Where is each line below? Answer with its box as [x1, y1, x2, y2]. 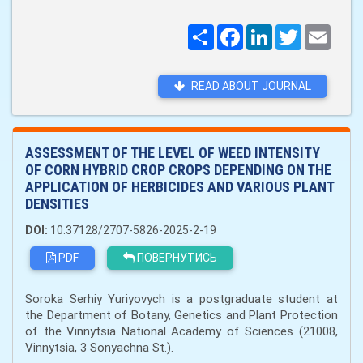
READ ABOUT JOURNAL [189, 79, 311, 94]
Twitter [301, 23, 341, 39]
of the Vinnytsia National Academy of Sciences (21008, [25, 323, 338, 340]
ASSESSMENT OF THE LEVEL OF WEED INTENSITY [25, 144, 320, 162]
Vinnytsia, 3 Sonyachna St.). [25, 340, 177, 356]
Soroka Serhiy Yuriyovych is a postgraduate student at [25, 291, 338, 307]
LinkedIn [272, 23, 314, 39]
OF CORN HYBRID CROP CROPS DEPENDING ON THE [25, 161, 331, 179]
